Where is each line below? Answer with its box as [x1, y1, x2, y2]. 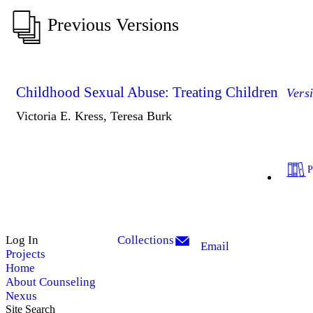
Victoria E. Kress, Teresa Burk [16, 108, 172, 123]
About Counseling [6, 275, 96, 289]
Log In [6, 233, 38, 247]
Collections [117, 233, 174, 247]
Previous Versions [48, 14, 179, 35]
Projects [6, 247, 45, 261]
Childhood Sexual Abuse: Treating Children [16, 83, 278, 101]
